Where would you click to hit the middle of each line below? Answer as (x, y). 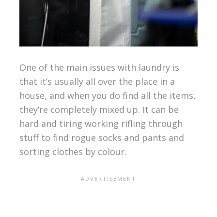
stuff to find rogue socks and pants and (101, 137)
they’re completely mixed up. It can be (99, 109)
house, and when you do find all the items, (107, 95)
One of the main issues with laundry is (99, 67)
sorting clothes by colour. (73, 151)
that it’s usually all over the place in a (97, 81)
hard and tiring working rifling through (101, 123)
